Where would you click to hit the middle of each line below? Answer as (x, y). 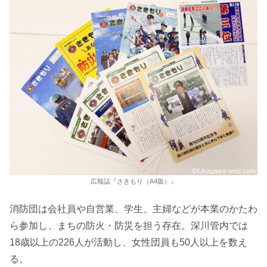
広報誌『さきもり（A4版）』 (133, 181)
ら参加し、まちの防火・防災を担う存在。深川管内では (129, 225)
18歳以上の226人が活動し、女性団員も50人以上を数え (128, 242)
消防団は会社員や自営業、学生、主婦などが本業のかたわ (133, 209)
